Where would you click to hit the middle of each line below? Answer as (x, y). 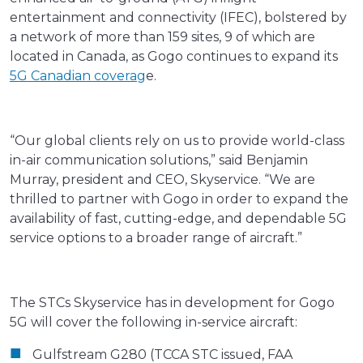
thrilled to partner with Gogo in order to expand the (179, 199)
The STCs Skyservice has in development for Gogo (172, 303)
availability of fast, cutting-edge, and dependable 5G (178, 219)
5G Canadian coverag (78, 76)
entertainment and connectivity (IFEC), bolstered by (178, 18)
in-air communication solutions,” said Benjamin (159, 160)
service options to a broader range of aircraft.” (156, 238)
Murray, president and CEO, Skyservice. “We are (162, 180)
